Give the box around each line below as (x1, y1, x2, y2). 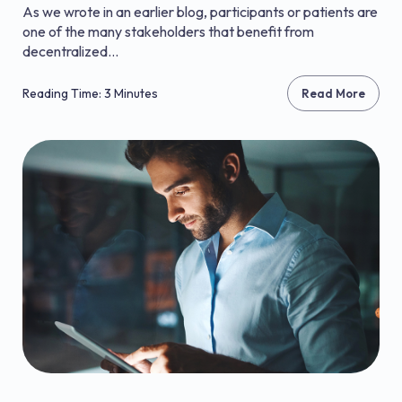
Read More (301, 86, 365, 100)
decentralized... (22, 42, 118, 60)
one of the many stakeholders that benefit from (22, 22, 314, 40)
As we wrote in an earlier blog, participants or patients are (22, 3, 378, 21)
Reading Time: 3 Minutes (22, 85, 158, 101)
